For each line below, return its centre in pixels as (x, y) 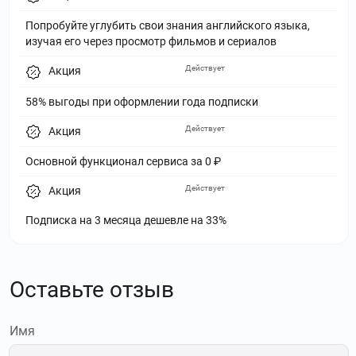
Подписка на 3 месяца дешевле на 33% (126, 221)
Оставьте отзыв (92, 289)
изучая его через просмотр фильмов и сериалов (151, 42)
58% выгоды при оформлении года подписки (142, 101)
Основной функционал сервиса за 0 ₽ (123, 161)
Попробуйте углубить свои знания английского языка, (168, 26)
